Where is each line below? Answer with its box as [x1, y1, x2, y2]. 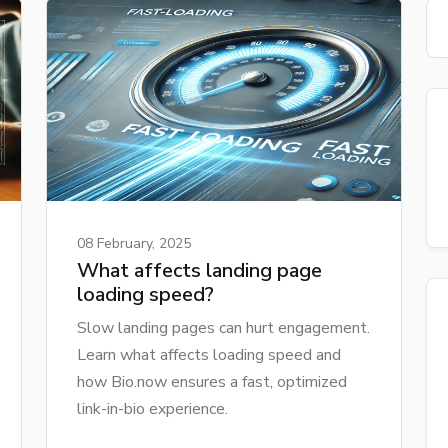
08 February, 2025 [77, 233, 191, 253]
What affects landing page [77, 256, 322, 284]
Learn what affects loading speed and [77, 343, 341, 366]
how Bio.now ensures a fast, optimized [77, 370, 347, 393]
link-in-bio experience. [77, 397, 228, 420]
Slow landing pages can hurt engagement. [77, 316, 370, 339]
